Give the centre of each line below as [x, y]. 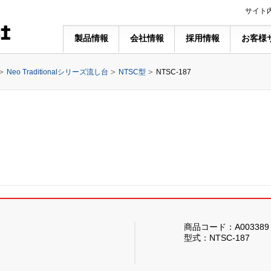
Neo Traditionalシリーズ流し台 [57, 72]
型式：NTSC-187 [217, 238]
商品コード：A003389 [227, 227]
